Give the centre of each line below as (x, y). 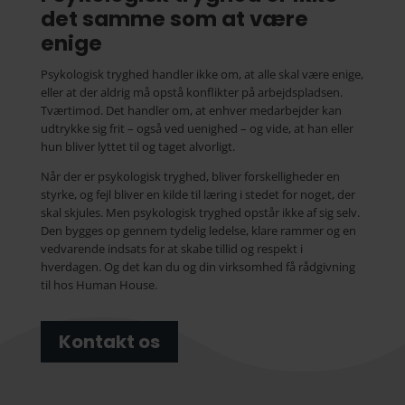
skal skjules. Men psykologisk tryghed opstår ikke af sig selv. (200, 213)
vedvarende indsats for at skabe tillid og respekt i (171, 249)
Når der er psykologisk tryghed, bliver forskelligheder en (190, 177)
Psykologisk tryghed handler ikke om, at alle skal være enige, (202, 75)
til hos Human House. (99, 285)
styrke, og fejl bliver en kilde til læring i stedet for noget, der (198, 195)
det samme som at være (174, 19)
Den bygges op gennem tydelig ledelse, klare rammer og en (198, 231)
